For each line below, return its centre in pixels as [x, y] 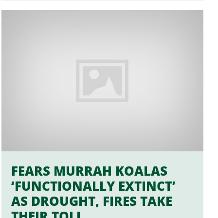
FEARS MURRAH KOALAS [90, 171]
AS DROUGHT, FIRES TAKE [92, 201]
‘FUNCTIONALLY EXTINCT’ [94, 186]
